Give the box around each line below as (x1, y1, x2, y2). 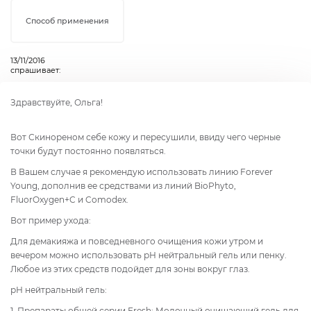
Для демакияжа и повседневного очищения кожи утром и (10, 235, 263, 246)
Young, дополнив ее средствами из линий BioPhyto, (10, 180, 236, 191)
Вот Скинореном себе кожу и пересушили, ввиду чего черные (10, 131, 280, 142)
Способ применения (26, 15, 109, 26)
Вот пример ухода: (10, 215, 91, 226)
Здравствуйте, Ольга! (10, 96, 103, 108)
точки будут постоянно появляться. (10, 145, 166, 156)
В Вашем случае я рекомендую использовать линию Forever (10, 166, 273, 177)
